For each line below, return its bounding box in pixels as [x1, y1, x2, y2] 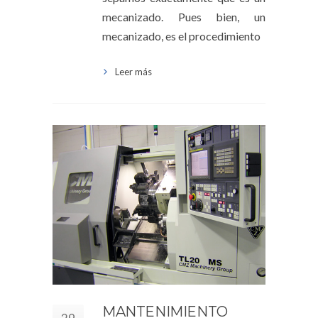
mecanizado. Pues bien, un [102, 9, 265, 23]
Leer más [115, 65, 152, 77]
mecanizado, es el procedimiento [102, 28, 261, 43]
